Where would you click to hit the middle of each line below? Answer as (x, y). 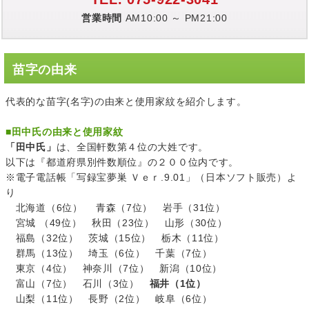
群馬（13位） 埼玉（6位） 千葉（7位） (109, 253)
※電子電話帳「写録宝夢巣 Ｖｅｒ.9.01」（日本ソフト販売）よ (151, 178)
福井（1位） (178, 284)
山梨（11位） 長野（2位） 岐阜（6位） (109, 299)
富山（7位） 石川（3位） (78, 284)
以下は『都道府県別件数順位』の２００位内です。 (122, 162)
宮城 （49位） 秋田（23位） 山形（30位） (117, 223)
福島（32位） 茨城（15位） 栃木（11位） (115, 238)
